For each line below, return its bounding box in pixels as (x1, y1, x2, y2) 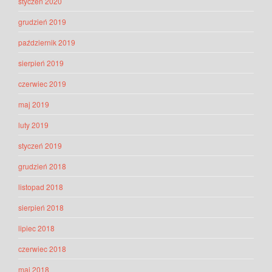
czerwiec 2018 (18, 243, 66, 254)
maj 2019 (18, 99, 49, 110)
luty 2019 (18, 120, 49, 131)
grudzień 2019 (18, 16, 66, 27)
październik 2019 (18, 37, 75, 48)
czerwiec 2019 (18, 78, 66, 89)
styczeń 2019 (18, 140, 62, 151)
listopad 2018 (18, 182, 63, 192)
